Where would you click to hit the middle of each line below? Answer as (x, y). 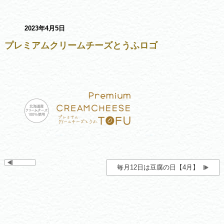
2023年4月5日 (44, 28)
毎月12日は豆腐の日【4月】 (158, 167)
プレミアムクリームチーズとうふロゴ (81, 46)
